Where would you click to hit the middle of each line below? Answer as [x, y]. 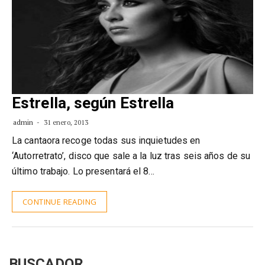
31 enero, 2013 [65, 122]
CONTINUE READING [60, 202]
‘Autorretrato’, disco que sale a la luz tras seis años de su [131, 156]
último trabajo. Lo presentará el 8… [83, 171]
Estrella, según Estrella [93, 103]
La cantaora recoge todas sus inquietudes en [106, 140]
